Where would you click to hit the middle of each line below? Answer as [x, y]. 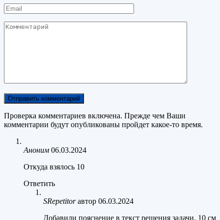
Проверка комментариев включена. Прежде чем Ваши [95, 116]
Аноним [36, 150]
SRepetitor [59, 201]
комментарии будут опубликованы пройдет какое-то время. [103, 125]
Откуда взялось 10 [54, 167]
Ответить [39, 184]
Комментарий [27, 26]
